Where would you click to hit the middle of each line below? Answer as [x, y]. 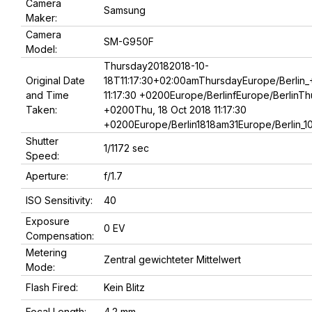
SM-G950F [129, 42]
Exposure [48, 221]
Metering [46, 253]
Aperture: [47, 176]
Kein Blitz [124, 288]
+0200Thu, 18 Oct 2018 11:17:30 [175, 110]
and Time [47, 95]
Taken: [41, 110]
